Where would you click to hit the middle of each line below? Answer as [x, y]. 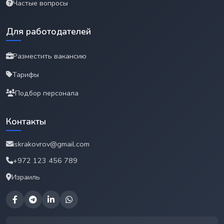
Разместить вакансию [50, 56]
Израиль [26, 177]
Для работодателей [48, 31]
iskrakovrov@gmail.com [51, 144]
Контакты [26, 121]
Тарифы [26, 74]
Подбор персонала [47, 93]
